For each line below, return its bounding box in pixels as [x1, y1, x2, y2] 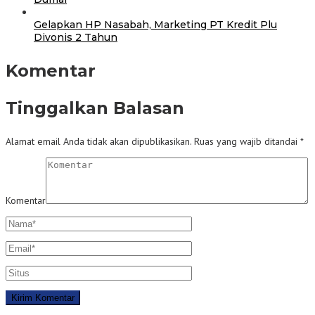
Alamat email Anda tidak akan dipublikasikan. [6, 134, 191, 148]
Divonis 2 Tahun [34, 30, 117, 44]
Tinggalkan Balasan [6, 97, 184, 118]
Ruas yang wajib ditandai [194, 134, 300, 148]
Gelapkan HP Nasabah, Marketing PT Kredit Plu [34, 18, 277, 31]
